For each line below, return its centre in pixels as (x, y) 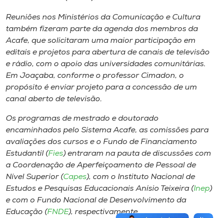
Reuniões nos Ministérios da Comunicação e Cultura (103, 17)
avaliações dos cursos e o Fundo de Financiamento (101, 142)
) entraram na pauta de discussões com (137, 154)
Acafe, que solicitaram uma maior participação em (101, 41)
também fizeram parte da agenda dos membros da (102, 29)
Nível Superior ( (35, 177)
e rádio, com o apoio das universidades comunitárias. (106, 64)
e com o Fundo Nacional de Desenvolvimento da (96, 200)
